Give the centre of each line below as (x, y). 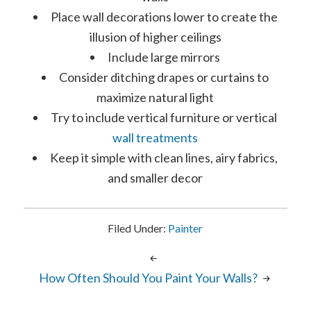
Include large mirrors (164, 57)
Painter (186, 228)
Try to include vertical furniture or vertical (164, 117)
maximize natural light (155, 97)
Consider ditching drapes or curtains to (164, 77)
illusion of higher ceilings (155, 36)
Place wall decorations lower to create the (164, 16)
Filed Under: (138, 228)
